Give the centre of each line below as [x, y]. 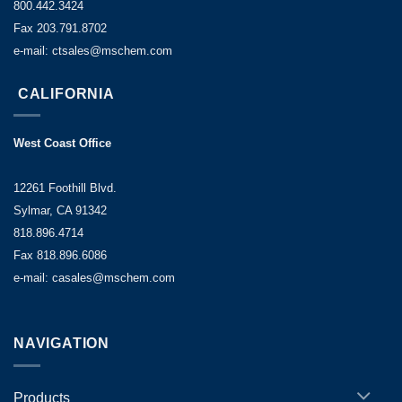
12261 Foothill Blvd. [65, 188]
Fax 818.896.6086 [60, 256]
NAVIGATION [61, 344]
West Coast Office [62, 144]
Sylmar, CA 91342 [60, 211]
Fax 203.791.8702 [60, 28]
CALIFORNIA [64, 93]
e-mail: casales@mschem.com [94, 278]
